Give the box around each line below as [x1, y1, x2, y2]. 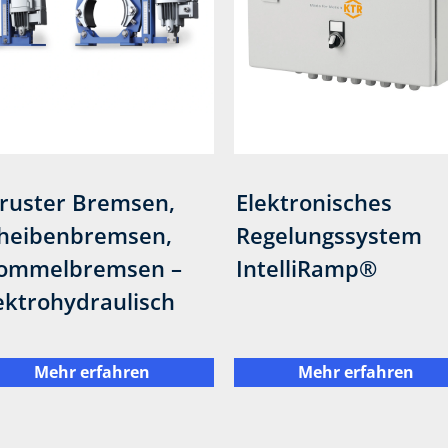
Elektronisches [236, 187, 393, 218]
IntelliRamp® [236, 253, 378, 284]
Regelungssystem [236, 220, 423, 251]
